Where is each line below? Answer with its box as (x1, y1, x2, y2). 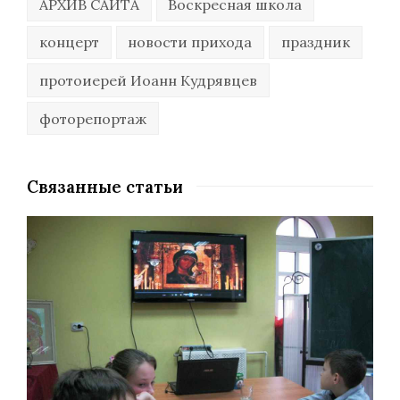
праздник (280, 33, 350, 52)
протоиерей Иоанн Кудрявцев (38, 71, 257, 89)
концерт (38, 33, 99, 52)
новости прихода (128, 33, 253, 52)
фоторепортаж (38, 109, 146, 128)
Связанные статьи (27, 176, 183, 198)
